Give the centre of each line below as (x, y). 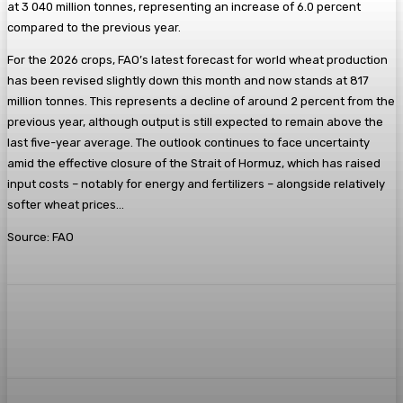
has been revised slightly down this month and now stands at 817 (188, 80)
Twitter (171, 331)
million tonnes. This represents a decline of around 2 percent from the (201, 101)
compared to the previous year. (94, 27)
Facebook (69, 331)
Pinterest (273, 331)
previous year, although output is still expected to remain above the (195, 121)
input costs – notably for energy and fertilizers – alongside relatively (196, 184)
